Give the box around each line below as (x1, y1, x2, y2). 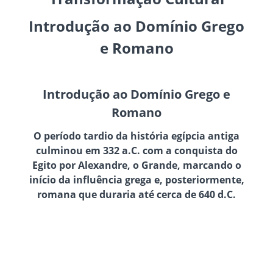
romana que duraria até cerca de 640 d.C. (37, 187, 236, 201)
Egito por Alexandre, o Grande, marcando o (32, 158, 241, 172)
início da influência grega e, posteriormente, (29, 172, 244, 186)
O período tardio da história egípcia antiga (34, 129, 239, 143)
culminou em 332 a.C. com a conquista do (35, 143, 238, 157)
